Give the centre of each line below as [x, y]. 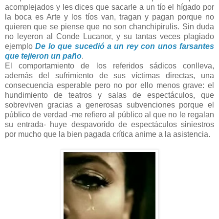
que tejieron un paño [43, 56]
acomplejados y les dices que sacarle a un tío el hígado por [109, 7]
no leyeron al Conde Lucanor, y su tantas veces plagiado [109, 37]
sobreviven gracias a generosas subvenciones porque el [109, 105]
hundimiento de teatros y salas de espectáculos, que [109, 95]
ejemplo [19, 46]
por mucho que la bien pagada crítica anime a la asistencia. [108, 134]
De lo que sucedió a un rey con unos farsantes [125, 46]
